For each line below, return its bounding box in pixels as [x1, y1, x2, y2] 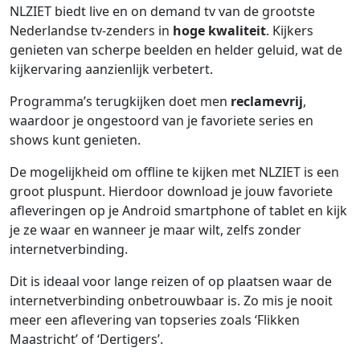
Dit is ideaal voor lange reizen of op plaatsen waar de [10, 272, 332, 290]
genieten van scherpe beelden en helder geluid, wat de [10, 41, 342, 59]
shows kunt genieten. [10, 131, 141, 149]
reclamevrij [231, 92, 303, 110]
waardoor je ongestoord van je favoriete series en [10, 112, 313, 129]
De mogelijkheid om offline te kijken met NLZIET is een [10, 163, 339, 181]
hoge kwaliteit [173, 22, 266, 39]
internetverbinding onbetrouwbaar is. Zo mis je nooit [10, 292, 333, 309]
